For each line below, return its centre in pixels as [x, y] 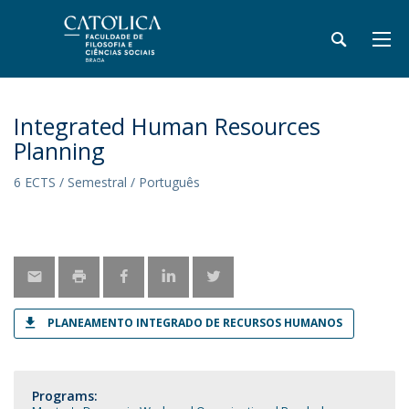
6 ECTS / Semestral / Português [107, 182]
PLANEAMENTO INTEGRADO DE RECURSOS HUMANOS [195, 323]
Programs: [65, 395]
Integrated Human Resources [167, 126]
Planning [59, 151]
